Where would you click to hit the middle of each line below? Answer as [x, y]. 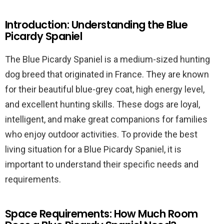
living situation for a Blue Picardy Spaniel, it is [93, 149]
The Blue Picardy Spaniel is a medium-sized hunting [107, 59]
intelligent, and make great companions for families [106, 119]
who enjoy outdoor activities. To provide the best [101, 134]
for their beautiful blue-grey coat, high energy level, [105, 89]
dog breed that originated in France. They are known [107, 74]
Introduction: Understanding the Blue [96, 25]
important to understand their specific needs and [102, 164]
